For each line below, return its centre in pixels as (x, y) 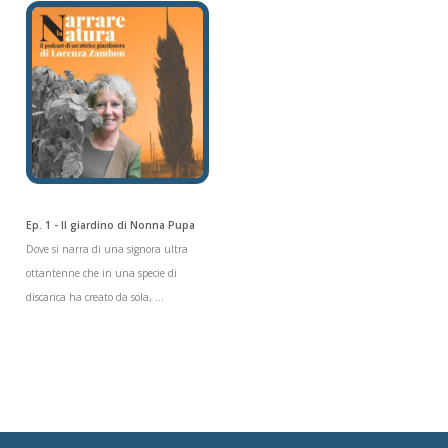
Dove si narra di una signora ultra (106, 248)
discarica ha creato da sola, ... (94, 296)
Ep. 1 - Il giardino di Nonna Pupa (110, 224)
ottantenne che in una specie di (101, 272)
